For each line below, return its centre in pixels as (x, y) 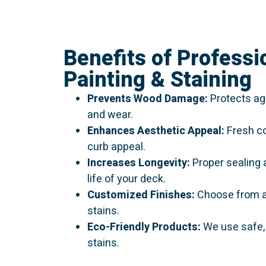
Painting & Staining (158, 80)
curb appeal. (116, 147)
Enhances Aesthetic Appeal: (156, 131)
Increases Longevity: (139, 163)
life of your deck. (126, 179)
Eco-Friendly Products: (144, 227)
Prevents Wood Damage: (148, 99)
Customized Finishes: (141, 195)
